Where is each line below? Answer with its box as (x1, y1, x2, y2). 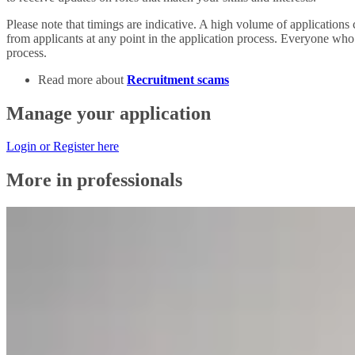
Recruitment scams (127, 72, 229, 86)
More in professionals (6, 170, 182, 191)
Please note (6, 17, 63, 31)
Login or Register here (6, 139, 119, 154)
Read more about (38, 72, 127, 86)
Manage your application (6, 102, 211, 124)
